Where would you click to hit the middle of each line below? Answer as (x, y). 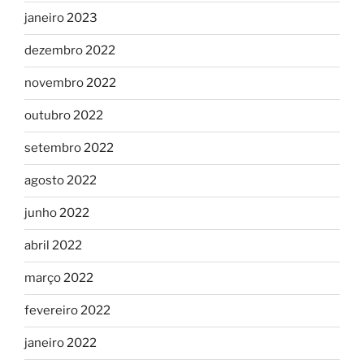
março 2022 (59, 278)
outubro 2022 (64, 116)
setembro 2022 (69, 148)
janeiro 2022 (61, 343)
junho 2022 (57, 213)
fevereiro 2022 (67, 311)
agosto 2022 (61, 181)
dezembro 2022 (70, 51)
